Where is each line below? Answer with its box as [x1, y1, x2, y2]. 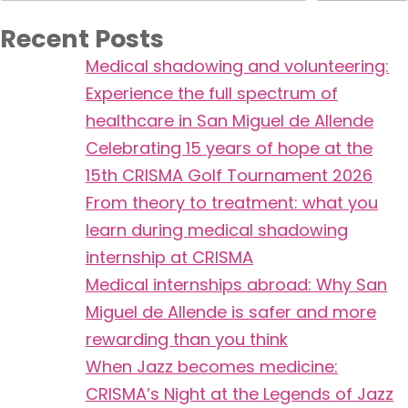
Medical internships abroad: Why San [86, 272, 387, 296]
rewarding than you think [86, 327, 288, 351]
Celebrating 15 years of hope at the [86, 136, 372, 159]
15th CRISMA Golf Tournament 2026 [86, 163, 372, 187]
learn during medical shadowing [86, 218, 348, 241]
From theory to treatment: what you [86, 190, 378, 214]
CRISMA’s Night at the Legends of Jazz [86, 382, 393, 405]
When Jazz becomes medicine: [86, 354, 338, 378]
